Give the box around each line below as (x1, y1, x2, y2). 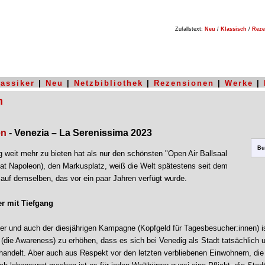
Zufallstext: (170, 26, 205, 32)
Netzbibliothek (74, 79, 143, 88)
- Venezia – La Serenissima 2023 (9, 128, 152, 138)
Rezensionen (154, 79, 214, 88)
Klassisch (221, 26, 247, 32)
